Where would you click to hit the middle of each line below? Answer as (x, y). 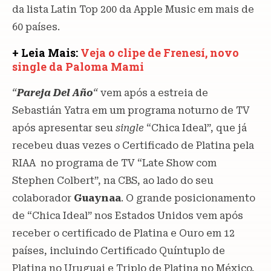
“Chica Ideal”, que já (195, 128)
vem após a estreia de (153, 93)
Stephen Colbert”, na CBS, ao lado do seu (113, 180)
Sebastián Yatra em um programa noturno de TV (131, 110)
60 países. (36, 27)
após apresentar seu (64, 128)
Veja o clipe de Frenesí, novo (160, 52)
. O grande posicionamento (188, 198)
